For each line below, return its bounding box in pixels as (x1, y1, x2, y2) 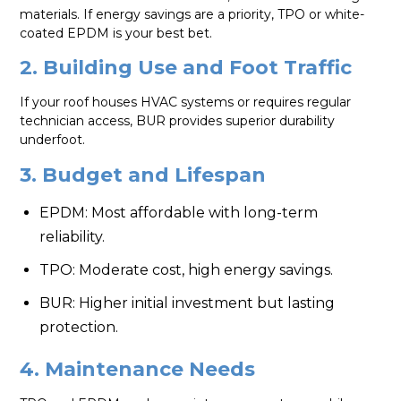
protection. (39, 318, 119, 336)
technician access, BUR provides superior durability (20, 113, 336, 130)
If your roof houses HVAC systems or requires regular (20, 94, 352, 111)
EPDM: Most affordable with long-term (39, 203, 319, 221)
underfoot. (20, 132, 86, 149)
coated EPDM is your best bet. (20, 24, 213, 41)
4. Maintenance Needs (20, 356, 256, 381)
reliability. (39, 227, 106, 245)
